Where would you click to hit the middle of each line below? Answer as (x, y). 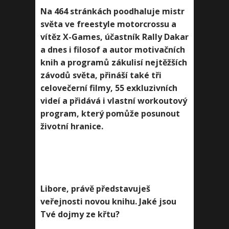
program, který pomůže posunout (110, 113)
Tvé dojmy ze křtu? (80, 214)
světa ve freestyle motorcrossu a (108, 24)
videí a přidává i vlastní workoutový (114, 101)
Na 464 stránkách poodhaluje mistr (112, 11)
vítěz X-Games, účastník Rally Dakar (114, 37)
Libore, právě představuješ (95, 189)
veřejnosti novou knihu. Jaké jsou (108, 201)
